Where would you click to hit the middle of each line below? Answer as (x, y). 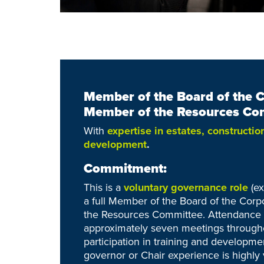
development (115, 145)
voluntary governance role (186, 188)
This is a (104, 188)
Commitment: (125, 169)
